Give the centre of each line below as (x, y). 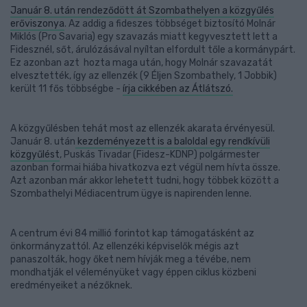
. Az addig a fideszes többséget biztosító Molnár (170, 24)
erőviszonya (37, 24)
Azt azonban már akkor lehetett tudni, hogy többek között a (145, 181)
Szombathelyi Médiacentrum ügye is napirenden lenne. (131, 194)
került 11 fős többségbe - (66, 89)
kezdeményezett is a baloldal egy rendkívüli (173, 142)
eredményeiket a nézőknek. (71, 285)
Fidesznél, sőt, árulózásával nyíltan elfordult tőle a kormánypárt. (153, 50)
